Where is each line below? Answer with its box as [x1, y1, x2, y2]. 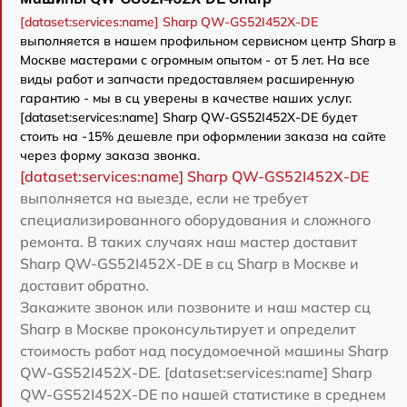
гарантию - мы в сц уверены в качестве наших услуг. [20, 89, 352, 106]
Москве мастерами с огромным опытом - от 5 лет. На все [20, 51, 370, 68]
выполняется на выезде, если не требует [20, 188, 308, 207]
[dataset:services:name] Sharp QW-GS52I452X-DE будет [20, 108, 357, 125]
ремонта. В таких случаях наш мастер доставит [20, 232, 357, 251]
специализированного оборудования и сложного [20, 210, 371, 229]
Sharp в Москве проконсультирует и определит [20, 319, 355, 338]
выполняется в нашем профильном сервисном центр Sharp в [20, 32, 396, 49]
